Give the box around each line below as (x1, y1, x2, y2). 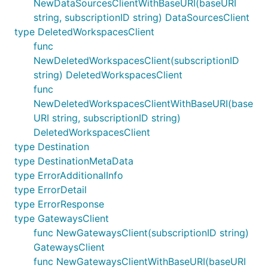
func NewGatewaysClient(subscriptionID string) (33, 227, 249, 239)
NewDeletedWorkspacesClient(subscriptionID (33, 54, 239, 66)
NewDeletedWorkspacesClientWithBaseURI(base (33, 98, 253, 109)
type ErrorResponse (14, 198, 104, 210)
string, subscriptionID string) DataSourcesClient (33, 11, 249, 23)
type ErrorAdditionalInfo (14, 169, 123, 181)
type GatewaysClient (14, 212, 109, 224)
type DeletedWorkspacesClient (14, 26, 154, 38)
